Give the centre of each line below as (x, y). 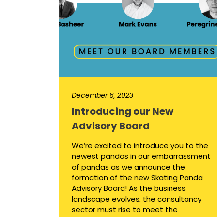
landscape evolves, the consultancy (137, 199)
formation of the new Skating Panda (137, 178)
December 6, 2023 (102, 96)
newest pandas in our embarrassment (141, 156)
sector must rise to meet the (125, 210)
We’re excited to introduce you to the (140, 146)
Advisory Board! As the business (129, 188)
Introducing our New (123, 112)
